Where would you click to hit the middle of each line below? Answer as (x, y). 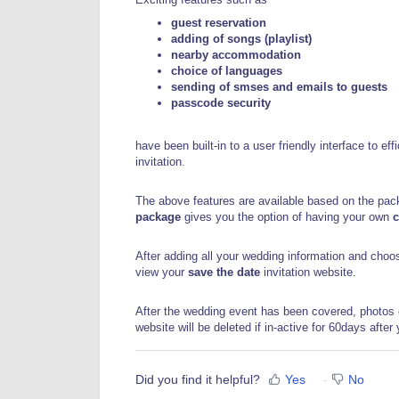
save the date (226, 272)
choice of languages (228, 70)
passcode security (221, 102)
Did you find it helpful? (198, 380)
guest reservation (220, 22)
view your (162, 272)
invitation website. (310, 272)
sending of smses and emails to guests (279, 86)
